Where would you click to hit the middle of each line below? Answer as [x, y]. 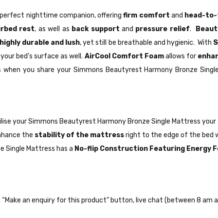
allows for [181, 56]
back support [97, 29]
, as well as [53, 29]
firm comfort [146, 15]
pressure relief [163, 29]
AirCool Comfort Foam [124, 56]
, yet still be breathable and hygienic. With [147, 42]
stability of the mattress [79, 135]
